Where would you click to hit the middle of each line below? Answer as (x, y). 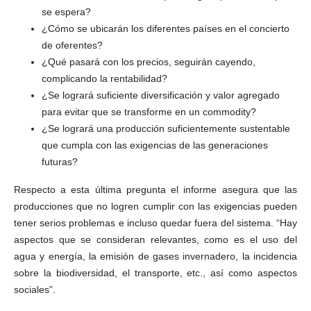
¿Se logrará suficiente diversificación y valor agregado (161, 95)
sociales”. (35, 289)
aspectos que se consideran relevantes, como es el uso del (155, 239)
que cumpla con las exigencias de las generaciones (155, 145)
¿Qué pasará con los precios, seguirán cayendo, (149, 61)
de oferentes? (72, 45)
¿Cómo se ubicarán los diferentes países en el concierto (166, 28)
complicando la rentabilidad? (104, 78)
